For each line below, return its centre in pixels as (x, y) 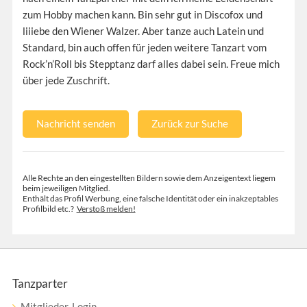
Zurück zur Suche (189, 123)
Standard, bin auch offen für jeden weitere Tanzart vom (144, 47)
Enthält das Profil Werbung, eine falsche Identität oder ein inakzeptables (150, 198)
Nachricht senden (75, 123)
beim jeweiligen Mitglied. (66, 188)
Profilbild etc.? (49, 208)
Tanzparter (40, 283)
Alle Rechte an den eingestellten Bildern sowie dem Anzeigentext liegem (149, 177)
